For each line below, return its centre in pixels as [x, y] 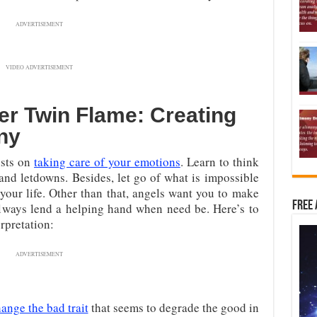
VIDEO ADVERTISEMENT [39, 67]
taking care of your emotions [107, 162]
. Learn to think [219, 162]
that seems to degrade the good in [173, 307]
